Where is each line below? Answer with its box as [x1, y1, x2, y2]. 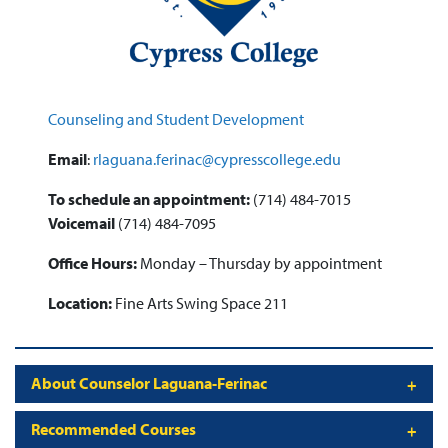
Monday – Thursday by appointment [137, 252, 383, 273]
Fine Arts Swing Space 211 [112, 292, 289, 313]
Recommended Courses [31, 419, 196, 440]
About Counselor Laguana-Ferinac [31, 373, 267, 394]
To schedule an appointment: [48, 188, 254, 209]
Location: [48, 292, 113, 313]
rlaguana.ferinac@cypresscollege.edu [93, 148, 342, 169]
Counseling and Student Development [48, 108, 305, 129]
